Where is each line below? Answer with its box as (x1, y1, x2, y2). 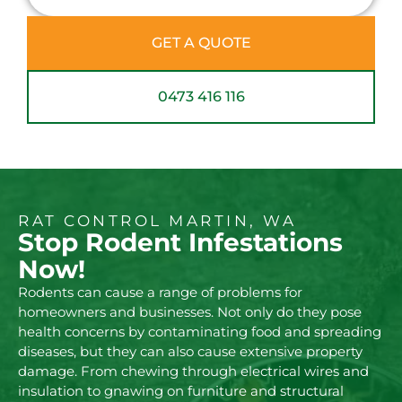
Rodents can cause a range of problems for (18, 284, 302, 301)
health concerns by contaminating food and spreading (18, 323, 381, 341)
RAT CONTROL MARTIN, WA (18, 212, 296, 231)
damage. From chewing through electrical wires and (18, 363, 369, 380)
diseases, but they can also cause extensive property (18, 343, 363, 361)
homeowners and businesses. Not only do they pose (18, 303, 362, 321)
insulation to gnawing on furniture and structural (18, 382, 344, 400)
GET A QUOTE (151, 34, 251, 52)
